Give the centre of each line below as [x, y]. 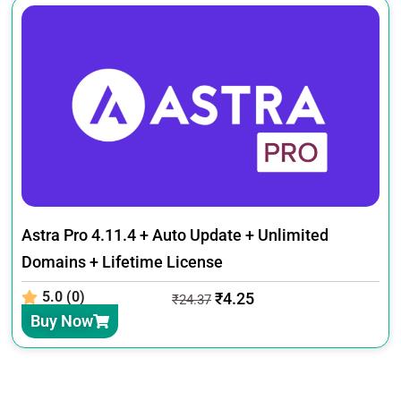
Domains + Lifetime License [123, 261]
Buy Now [62, 320]
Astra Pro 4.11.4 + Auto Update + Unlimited [175, 235]
